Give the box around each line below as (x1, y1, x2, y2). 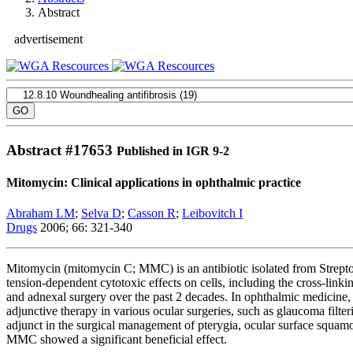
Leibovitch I (182, 206, 243, 221)
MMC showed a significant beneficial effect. (6, 333, 227, 347)
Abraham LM (6, 206, 75, 221)
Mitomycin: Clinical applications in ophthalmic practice (6, 175, 301, 189)
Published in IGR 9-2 (117, 143, 229, 158)
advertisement (14, 32, 83, 46)
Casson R (128, 206, 176, 221)
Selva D (81, 206, 121, 221)
